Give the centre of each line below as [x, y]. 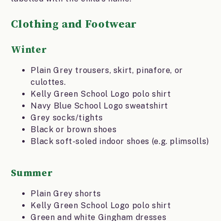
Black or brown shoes [74, 130]
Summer [32, 173]
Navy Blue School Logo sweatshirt [99, 106]
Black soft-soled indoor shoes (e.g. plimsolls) [120, 142]
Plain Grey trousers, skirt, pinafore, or [107, 71]
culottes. [48, 82]
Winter [29, 50]
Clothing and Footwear [74, 24]
